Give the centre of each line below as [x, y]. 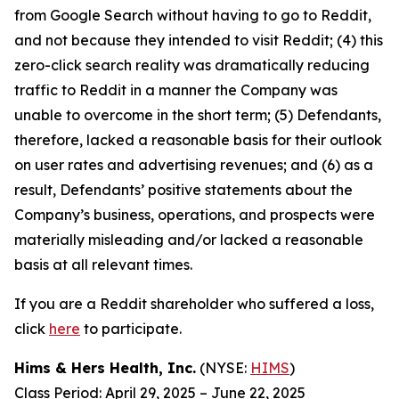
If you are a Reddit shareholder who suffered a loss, [194, 304]
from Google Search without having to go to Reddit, [193, 15]
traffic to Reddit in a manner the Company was [176, 90]
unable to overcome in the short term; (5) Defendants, [198, 115]
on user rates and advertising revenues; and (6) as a [194, 165]
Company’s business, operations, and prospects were [195, 215]
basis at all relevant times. [103, 265]
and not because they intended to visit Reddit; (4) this [199, 40]
